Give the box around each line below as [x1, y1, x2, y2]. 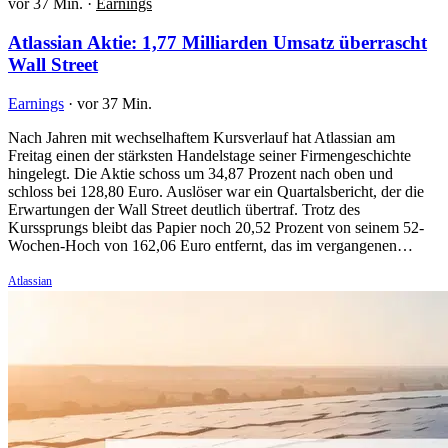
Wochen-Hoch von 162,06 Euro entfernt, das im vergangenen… [8, 236, 413, 254]
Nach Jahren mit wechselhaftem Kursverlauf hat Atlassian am [8, 128, 395, 146]
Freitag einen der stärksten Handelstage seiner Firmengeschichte [8, 146, 411, 164]
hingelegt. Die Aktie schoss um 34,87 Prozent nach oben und [8, 164, 393, 182]
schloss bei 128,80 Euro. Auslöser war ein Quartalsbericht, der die [8, 182, 424, 200]
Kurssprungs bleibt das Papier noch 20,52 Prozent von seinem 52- [8, 218, 424, 236]
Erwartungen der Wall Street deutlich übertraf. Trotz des [8, 200, 360, 218]
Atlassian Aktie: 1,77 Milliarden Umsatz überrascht [8, 31, 427, 53]
